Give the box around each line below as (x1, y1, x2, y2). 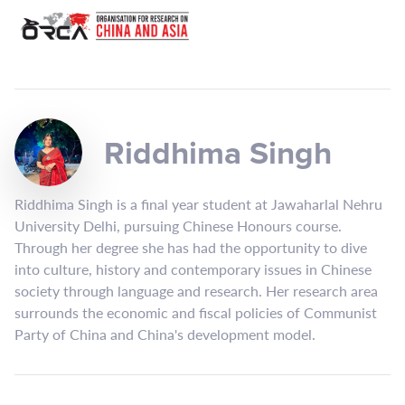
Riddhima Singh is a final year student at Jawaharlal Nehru (14, 193, 382, 214)
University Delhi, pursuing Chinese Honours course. (14, 215, 342, 236)
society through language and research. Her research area (14, 280, 378, 301)
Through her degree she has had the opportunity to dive (14, 237, 367, 258)
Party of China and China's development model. (14, 324, 316, 344)
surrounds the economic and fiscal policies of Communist (14, 302, 377, 323)
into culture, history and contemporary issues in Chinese (14, 259, 372, 279)
